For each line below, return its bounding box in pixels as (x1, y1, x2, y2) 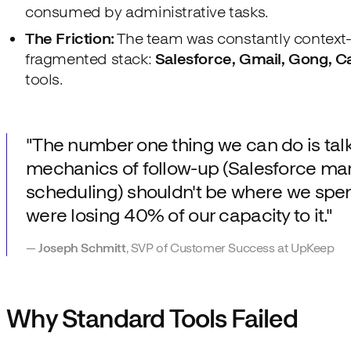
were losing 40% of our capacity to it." (26, 203, 332, 226)
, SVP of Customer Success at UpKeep (125, 240, 335, 255)
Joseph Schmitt (38, 240, 126, 255)
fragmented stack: (25, 49, 155, 68)
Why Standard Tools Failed (6, 303, 298, 334)
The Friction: (25, 28, 114, 48)
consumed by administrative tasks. (25, 2, 269, 21)
